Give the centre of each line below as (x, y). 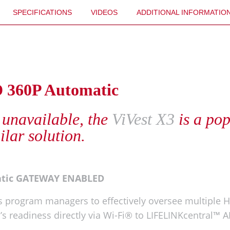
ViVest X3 (143, 119)
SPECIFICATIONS (42, 12)
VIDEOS (104, 12)
